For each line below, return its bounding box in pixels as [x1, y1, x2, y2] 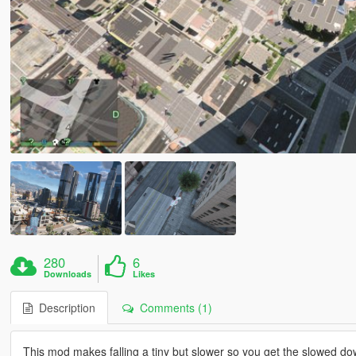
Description [32, 300, 95, 316]
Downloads [44, 268, 92, 281]
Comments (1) [133, 300, 212, 316]
